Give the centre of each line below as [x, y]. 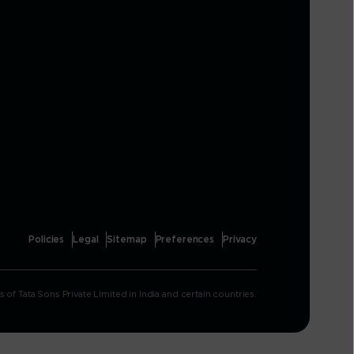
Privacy [239, 240]
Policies [47, 240]
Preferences [185, 240]
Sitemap [127, 240]
